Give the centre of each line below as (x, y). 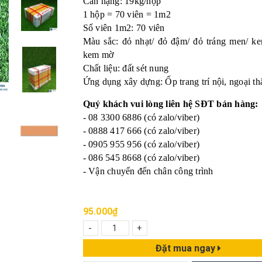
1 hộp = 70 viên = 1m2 (127, 14)
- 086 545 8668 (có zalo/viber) (141, 158)
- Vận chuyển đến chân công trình (148, 171)
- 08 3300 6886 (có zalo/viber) (141, 117)
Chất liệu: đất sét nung (126, 68)
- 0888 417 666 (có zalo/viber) (141, 131)
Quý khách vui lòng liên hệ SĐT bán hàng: (170, 104)
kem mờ (98, 55)
